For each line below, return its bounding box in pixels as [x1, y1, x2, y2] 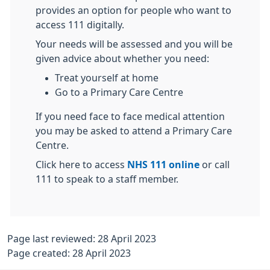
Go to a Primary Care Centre [55, 87, 183, 97]
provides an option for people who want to [36, 5, 231, 15]
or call [199, 160, 230, 169]
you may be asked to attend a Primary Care [36, 126, 232, 136]
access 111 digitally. [36, 20, 127, 30]
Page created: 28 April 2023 [7, 248, 131, 258]
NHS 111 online [127, 160, 199, 169]
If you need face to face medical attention [36, 111, 225, 121]
